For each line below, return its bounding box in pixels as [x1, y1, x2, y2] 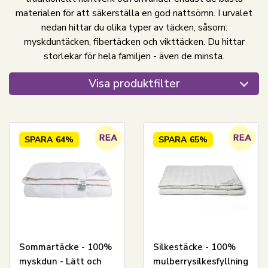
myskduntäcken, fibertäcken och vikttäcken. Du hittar [23, 35, 245, 48]
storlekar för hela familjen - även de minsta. [44, 50, 224, 63]
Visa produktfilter [88, 76, 180, 92]
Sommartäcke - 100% [19, 241, 112, 254]
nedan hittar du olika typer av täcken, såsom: [41, 21, 227, 34]
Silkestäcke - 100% [153, 241, 236, 254]
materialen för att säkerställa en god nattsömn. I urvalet [16, 7, 252, 20]
